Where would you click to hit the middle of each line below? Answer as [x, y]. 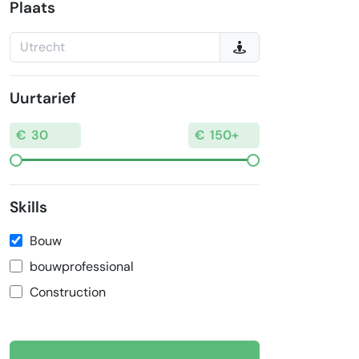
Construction [68, 292]
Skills [28, 208]
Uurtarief [43, 99]
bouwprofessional [82, 267]
